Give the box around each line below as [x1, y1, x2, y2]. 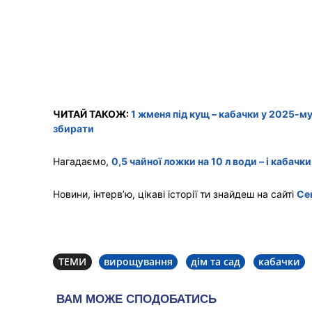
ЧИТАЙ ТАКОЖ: [53, 107, 131, 120]
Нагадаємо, [53, 155, 111, 167]
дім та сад [191, 254, 240, 268]
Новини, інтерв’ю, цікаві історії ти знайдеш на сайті [53, 187, 297, 200]
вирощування [104, 254, 173, 268]
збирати [53, 122, 94, 134]
